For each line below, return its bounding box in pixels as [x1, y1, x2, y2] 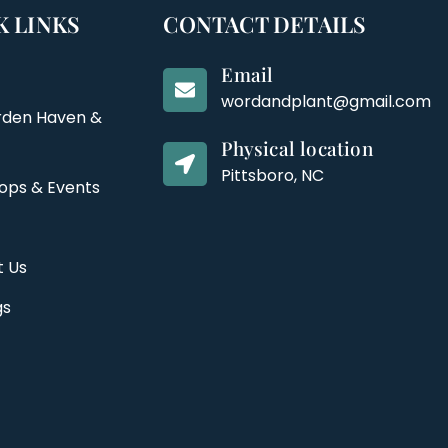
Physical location [221, 135, 373, 161]
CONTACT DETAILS [163, 9, 367, 39]
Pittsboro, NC [221, 164, 325, 187]
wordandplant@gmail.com [221, 90, 432, 113]
